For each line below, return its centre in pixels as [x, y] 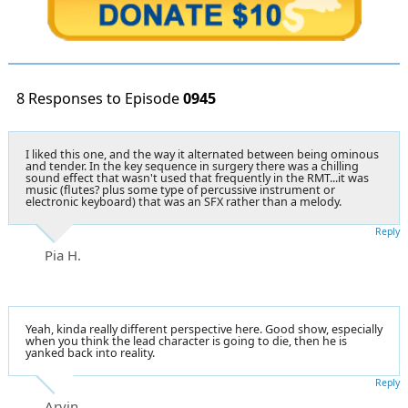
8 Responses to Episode [100, 98]
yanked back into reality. [90, 352]
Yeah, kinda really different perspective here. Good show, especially [204, 329]
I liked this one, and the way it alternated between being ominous [202, 154]
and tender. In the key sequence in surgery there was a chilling [192, 166]
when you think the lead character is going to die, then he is [186, 341]
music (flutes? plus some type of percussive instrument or [180, 189]
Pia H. [63, 255]
